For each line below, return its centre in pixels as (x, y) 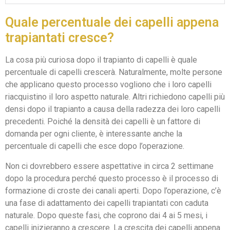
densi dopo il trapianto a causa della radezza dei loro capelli (113, 109)
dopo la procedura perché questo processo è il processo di (112, 178)
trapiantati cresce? (60, 38)
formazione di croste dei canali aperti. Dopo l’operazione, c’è (113, 190)
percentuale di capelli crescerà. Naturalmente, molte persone (114, 72)
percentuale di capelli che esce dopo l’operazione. (95, 146)
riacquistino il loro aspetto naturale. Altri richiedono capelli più (115, 97)
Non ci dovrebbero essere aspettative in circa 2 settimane (109, 166)
